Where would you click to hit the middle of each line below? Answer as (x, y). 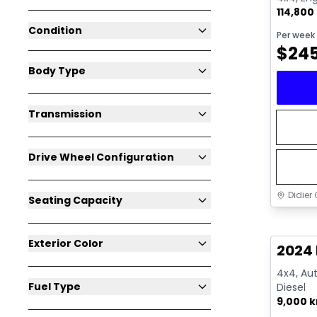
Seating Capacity (75, 201)
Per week (296, 35)
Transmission (65, 114)
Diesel (291, 288)
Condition (55, 31)
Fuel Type (54, 287)
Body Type (57, 71)
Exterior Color (66, 244)
